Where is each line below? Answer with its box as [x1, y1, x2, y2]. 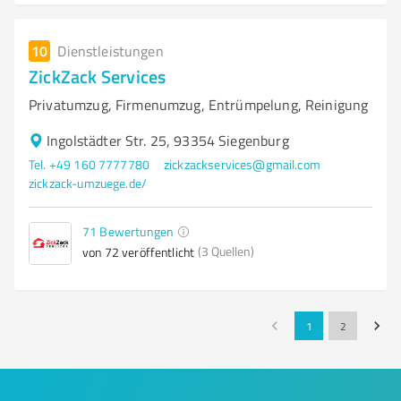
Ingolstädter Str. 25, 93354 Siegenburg [47, 131, 289, 150]
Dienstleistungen [57, 41, 164, 61]
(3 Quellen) [198, 243, 255, 260]
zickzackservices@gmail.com [164, 156, 320, 173]
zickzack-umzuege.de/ [29, 175, 147, 192]
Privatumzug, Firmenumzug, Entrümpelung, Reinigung [29, 95, 369, 115]
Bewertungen [99, 223, 175, 240]
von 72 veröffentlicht [82, 243, 195, 260]
